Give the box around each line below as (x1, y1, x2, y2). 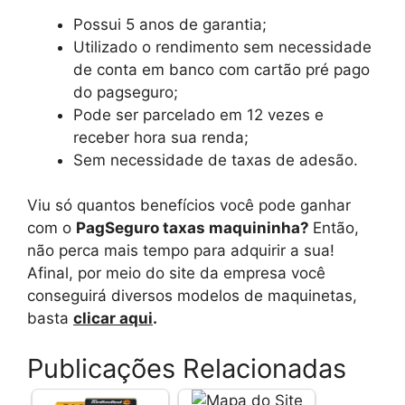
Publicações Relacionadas (27, 352, 346, 384)
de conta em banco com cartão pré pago (73, 60, 370, 79)
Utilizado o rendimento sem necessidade (73, 37, 372, 56)
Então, (313, 219, 359, 237)
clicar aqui (73, 309, 153, 327)
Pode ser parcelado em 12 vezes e (73, 105, 324, 124)
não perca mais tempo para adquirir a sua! (27, 241, 334, 259)
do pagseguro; (73, 82, 178, 101)
